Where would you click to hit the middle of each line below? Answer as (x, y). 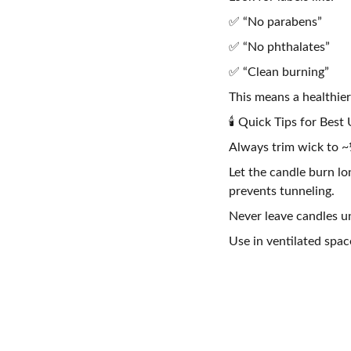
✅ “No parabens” (275, 22)
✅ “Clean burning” (279, 72)
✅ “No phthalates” (279, 47)
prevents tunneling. (282, 191)
